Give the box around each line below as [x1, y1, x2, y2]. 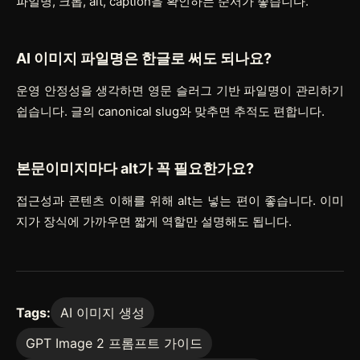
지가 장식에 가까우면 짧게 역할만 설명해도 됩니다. [16, 213, 292, 229]
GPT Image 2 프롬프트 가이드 [26, 334, 202, 351]
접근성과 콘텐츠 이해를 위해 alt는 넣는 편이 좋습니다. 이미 [16, 192, 344, 208]
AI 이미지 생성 [60, 304, 145, 321]
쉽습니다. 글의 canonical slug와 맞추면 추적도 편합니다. [16, 103, 325, 119]
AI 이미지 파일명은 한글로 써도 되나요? [16, 49, 272, 67]
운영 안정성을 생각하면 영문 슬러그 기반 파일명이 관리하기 [16, 82, 344, 98]
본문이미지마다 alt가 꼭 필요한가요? [16, 159, 254, 177]
